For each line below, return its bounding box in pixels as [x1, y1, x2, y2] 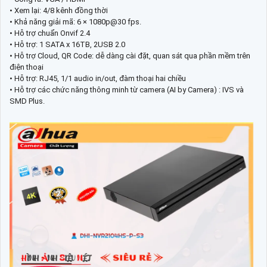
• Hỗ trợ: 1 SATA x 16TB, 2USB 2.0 [10, 39, 125, 49]
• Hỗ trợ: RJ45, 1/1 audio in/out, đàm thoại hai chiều [10, 73, 186, 83]
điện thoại [10, 62, 44, 72]
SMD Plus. [10, 96, 45, 105]
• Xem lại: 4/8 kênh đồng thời [10, 5, 108, 15]
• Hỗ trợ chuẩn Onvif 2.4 [10, 28, 90, 38]
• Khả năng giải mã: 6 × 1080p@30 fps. [10, 17, 141, 26]
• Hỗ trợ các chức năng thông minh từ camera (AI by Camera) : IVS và [10, 85, 244, 94]
